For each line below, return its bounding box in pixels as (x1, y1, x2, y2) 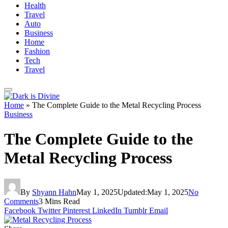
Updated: (118, 187, 147, 196)
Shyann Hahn (32, 187, 76, 196)
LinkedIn (92, 206, 122, 215)
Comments (4, 196, 39, 206)
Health (24, 1, 46, 10)
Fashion (24, 47, 50, 55)
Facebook (4, 206, 36, 215)
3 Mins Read (39, 196, 80, 206)
